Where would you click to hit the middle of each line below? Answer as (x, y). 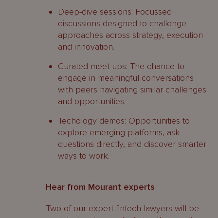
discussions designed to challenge (122, 23)
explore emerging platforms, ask (119, 132)
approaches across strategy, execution (130, 35)
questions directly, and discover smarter (132, 144)
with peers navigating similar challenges (132, 90)
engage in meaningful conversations (126, 78)
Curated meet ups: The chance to (121, 66)
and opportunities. (92, 101)
